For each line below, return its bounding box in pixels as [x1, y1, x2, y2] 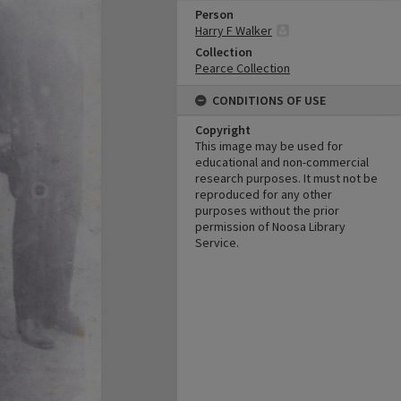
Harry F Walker [195, 22, 272, 38]
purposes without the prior [195, 202, 339, 218]
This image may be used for [195, 138, 343, 154]
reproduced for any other [195, 186, 332, 202]
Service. [195, 235, 239, 251]
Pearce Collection [195, 60, 290, 76]
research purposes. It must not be [195, 170, 378, 186]
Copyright [195, 122, 251, 138]
